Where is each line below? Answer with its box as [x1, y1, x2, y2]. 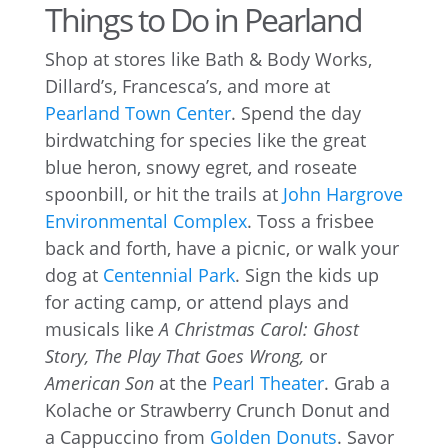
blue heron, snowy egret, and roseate [44, 154, 357, 179]
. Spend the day [230, 100, 361, 125]
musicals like [44, 316, 159, 341]
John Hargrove [282, 181, 403, 206]
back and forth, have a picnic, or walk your [44, 235, 399, 260]
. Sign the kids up [234, 262, 379, 287]
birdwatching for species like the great [44, 127, 366, 152]
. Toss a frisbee [246, 208, 374, 233]
